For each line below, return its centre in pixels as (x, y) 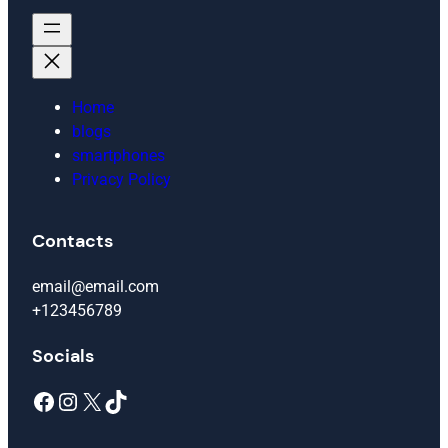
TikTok (109, 400)
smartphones (118, 155)
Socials (63, 355)
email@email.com (95, 286)
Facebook (37, 400)
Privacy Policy (121, 179)
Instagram (65, 400)
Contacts (72, 240)
